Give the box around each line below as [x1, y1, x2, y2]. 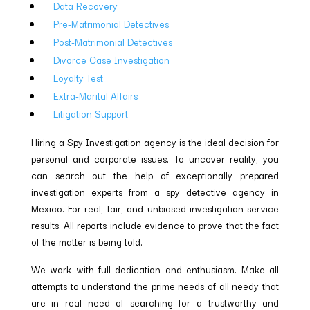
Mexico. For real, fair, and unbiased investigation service [30, 201, 280, 217]
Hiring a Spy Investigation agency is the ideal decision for [30, 134, 280, 150]
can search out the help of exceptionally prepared [30, 167, 280, 183]
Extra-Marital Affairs [53, 88, 138, 104]
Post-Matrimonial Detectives [53, 34, 172, 50]
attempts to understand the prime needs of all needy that [30, 278, 280, 294]
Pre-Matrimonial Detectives [53, 16, 169, 32]
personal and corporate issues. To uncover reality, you [30, 151, 280, 167]
